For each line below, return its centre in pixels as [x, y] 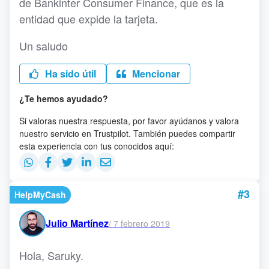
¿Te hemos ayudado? [64, 99]
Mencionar [155, 74]
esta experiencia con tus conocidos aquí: [97, 146]
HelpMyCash [40, 195]
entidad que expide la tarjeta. [89, 19]
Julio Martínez [77, 223]
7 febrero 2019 [142, 223]
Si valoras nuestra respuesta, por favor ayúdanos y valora [129, 121]
